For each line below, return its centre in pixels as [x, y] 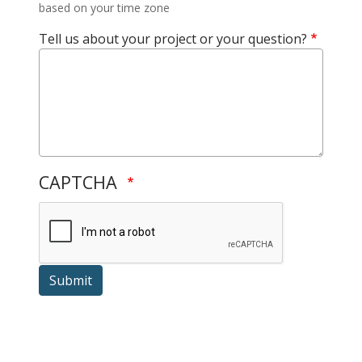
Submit [71, 280]
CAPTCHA [80, 182]
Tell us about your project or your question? [173, 39]
